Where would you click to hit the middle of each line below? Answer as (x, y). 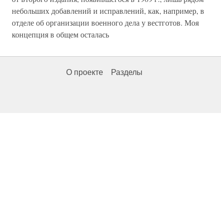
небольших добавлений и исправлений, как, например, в (108, 11)
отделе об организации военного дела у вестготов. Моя (105, 23)
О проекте (85, 73)
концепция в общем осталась (60, 35)
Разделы (127, 73)
